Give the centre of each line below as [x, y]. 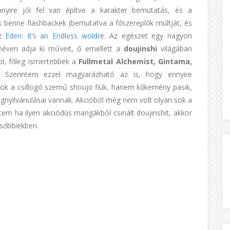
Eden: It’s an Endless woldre [55, 35]
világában [175, 48]
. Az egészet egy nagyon [148, 35]
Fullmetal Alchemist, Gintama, [136, 61]
